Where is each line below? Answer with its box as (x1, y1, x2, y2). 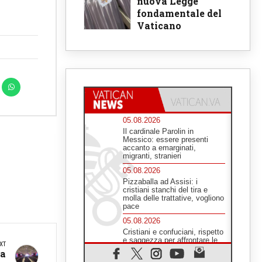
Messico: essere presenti (123, 135, 208, 144)
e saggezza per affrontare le (123, 236, 218, 245)
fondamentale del (137, 7, 222, 20)
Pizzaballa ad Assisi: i (123, 177, 198, 187)
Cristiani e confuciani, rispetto (123, 227, 223, 237)
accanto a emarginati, (123, 143, 196, 153)
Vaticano (137, 19, 181, 32)
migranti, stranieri (123, 151, 181, 161)
